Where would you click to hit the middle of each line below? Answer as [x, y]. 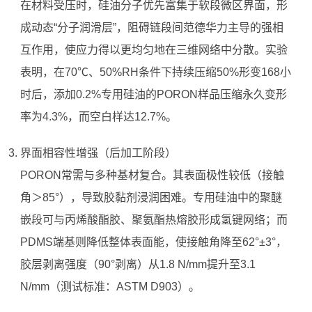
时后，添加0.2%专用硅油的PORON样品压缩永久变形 [153, 95]
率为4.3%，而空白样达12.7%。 [98, 117]
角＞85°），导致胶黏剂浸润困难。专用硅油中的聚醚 [151, 198]
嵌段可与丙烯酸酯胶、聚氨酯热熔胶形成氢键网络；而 [154, 220]
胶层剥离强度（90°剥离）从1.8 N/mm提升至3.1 [138, 265]
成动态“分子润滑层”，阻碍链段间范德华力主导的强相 [151, 28]
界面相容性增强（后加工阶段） [98, 153]
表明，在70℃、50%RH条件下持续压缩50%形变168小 [155, 72]
